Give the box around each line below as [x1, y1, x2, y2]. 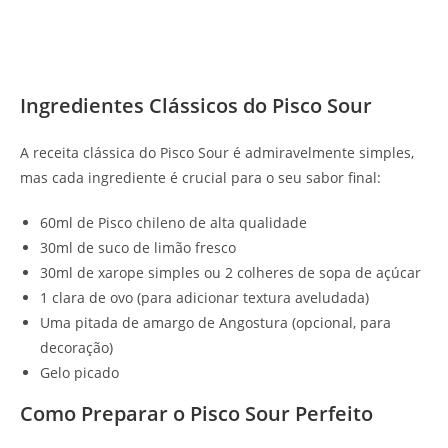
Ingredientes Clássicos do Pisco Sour [20, 91, 372, 119]
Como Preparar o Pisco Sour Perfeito [20, 399, 373, 427]
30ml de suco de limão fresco [40, 237, 236, 257]
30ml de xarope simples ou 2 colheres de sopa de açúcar [40, 262, 421, 282]
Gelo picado [40, 362, 119, 382]
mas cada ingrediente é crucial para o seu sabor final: [20, 167, 381, 187]
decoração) [40, 337, 113, 357]
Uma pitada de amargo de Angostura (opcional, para [40, 312, 391, 332]
